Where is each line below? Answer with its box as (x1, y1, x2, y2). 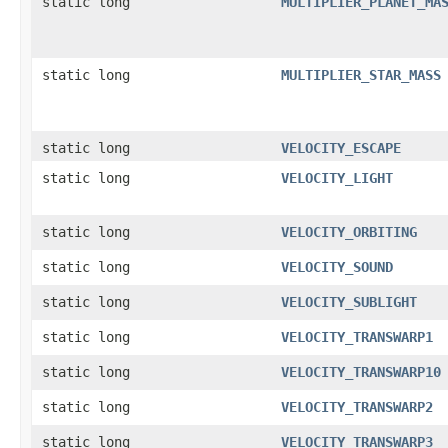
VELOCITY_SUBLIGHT (281, 294, 417, 310)
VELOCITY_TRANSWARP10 (281, 364, 441, 380)
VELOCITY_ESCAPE (281, 140, 401, 156)
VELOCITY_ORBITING (281, 224, 417, 240)
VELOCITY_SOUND (281, 259, 393, 275)
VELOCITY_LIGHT (281, 170, 393, 186)
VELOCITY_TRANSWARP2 (281, 399, 433, 415)
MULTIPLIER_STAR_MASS (281, 67, 441, 83)
